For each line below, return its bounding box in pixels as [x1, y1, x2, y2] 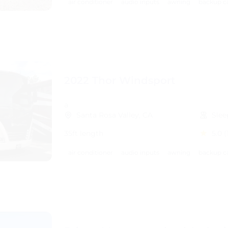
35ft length [64, 129, 103, 138]
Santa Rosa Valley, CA [76, 110, 153, 120]
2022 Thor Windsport [64, 74, 175, 87]
